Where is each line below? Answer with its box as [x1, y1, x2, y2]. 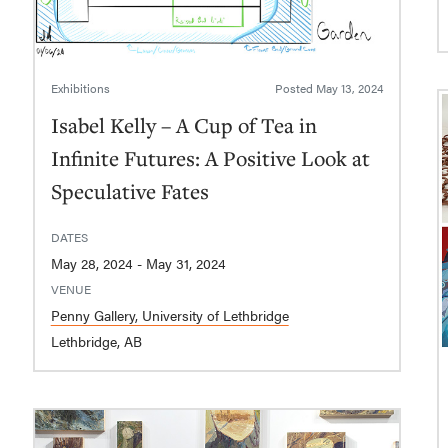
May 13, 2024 [316, 78, 384, 97]
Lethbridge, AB [50, 330, 142, 351]
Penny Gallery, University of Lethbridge [50, 304, 289, 325]
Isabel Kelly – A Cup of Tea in [50, 110, 317, 139]
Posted [275, 78, 317, 97]
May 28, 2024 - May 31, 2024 [145, 252, 226, 273]
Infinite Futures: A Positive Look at [50, 143, 370, 172]
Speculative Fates [50, 176, 209, 205]
